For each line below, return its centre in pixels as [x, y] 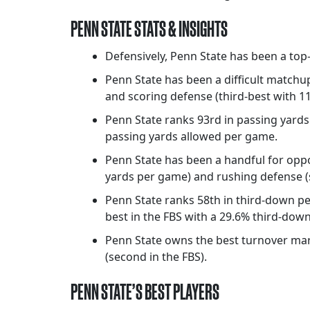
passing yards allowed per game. [191, 137]
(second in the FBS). [156, 257]
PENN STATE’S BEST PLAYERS [145, 292]
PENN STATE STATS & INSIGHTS [149, 29]
